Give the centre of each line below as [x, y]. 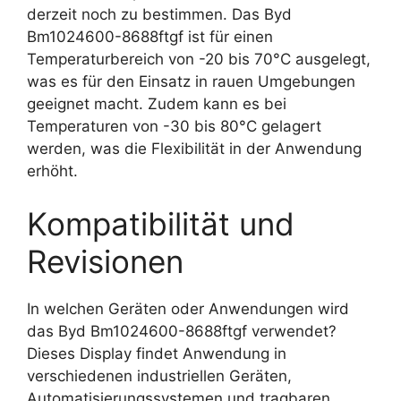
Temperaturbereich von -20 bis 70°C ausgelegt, [199, 59]
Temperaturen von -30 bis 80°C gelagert [174, 126]
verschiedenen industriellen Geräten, [159, 376]
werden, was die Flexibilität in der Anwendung [194, 148]
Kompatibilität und [161, 224]
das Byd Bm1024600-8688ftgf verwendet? [182, 331]
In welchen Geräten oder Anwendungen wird [188, 309]
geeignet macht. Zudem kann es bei [157, 103]
